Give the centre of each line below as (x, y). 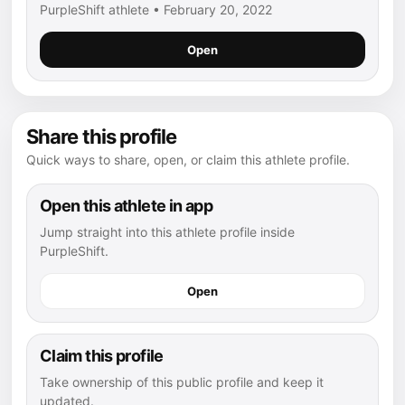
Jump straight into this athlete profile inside (167, 231)
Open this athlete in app (126, 205)
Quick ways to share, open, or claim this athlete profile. (188, 159)
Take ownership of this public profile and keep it (182, 381)
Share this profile (102, 136)
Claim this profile (102, 355)
